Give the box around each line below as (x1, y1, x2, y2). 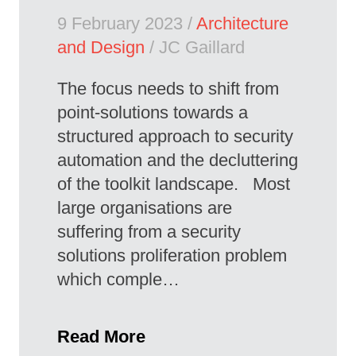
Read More (57, 327, 145, 347)
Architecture (196, 14, 288, 34)
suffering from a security (57, 222, 241, 242)
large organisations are (57, 198, 232, 219)
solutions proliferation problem (57, 246, 287, 266)
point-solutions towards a (57, 103, 248, 123)
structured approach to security (57, 126, 293, 147)
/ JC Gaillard (145, 37, 245, 58)
